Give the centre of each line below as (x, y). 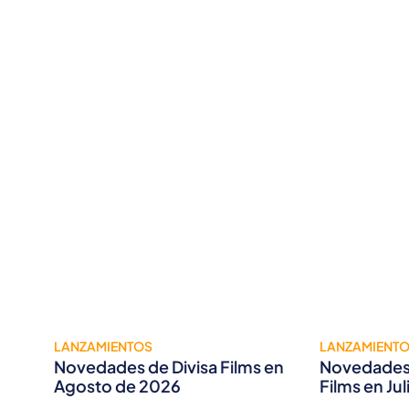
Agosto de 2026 (117, 386)
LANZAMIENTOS (103, 346)
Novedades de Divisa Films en (169, 367)
